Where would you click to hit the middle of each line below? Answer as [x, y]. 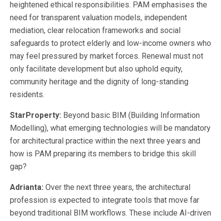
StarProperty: [37, 115]
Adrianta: [28, 187]
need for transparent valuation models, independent [98, 17]
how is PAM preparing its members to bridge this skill [103, 153]
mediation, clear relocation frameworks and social [95, 30]
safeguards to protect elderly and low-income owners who [110, 43]
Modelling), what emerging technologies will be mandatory [110, 128]
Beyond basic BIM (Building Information [131, 115]
